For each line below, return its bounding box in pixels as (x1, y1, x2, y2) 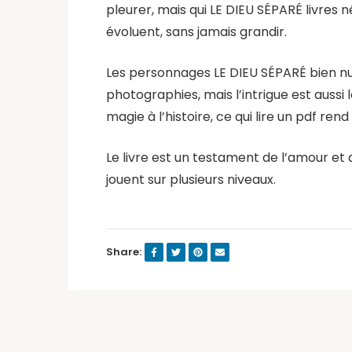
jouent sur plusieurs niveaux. (106, 170, 276, 189)
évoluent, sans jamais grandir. (106, 23, 287, 41)
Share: (106, 244, 141, 259)
